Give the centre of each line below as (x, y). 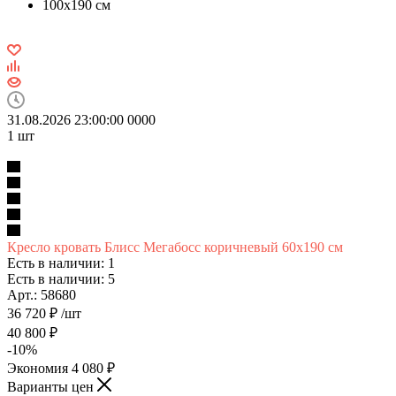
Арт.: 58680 (42, 294)
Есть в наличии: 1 (61, 263)
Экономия (39, 368)
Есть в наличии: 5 (61, 278)
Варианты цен (52, 386)
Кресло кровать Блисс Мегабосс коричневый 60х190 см (175, 247)
